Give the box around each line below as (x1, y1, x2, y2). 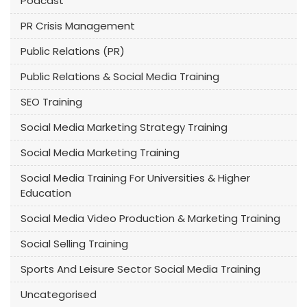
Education (21, 185, 71, 200)
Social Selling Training (21, 236, 128, 251)
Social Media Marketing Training (21, 145, 180, 160)
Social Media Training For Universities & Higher (21, 170, 250, 185)
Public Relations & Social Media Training (21, 69, 219, 84)
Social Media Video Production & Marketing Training (21, 210, 280, 225)
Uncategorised (21, 286, 97, 302)
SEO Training (21, 94, 82, 109)
